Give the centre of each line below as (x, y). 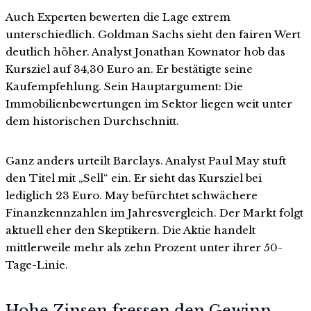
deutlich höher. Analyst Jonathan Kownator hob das (145, 52)
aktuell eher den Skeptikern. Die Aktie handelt (131, 230)
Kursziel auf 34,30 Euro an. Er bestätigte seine (129, 69)
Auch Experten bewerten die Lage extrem (118, 17)
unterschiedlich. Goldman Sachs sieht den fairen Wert (153, 35)
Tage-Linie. (37, 265)
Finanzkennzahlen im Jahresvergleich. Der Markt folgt (154, 213)
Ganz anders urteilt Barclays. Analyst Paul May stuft (146, 161)
